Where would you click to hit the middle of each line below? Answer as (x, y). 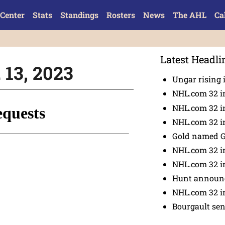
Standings (79, 15)
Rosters (121, 15)
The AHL (189, 15)
